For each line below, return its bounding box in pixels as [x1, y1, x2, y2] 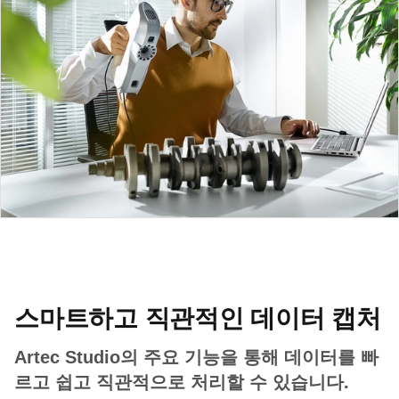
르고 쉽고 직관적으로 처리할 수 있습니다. [14, 371, 349, 392]
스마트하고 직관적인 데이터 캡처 [14, 304, 381, 332]
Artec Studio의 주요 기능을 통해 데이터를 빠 [14, 346, 379, 367]
